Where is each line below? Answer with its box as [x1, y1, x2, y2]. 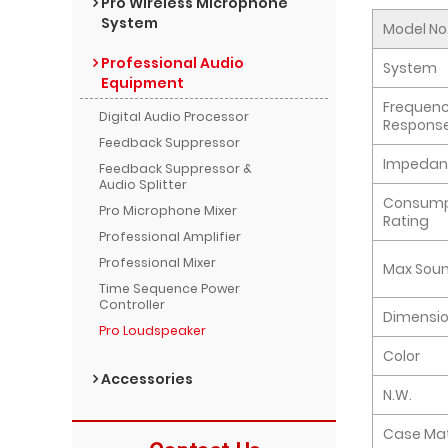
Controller [99, 295, 166, 313]
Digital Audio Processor [99, 107, 250, 125]
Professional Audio [100, 52, 244, 73]
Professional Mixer [99, 253, 217, 271]
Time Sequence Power [99, 279, 241, 297]
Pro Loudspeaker [99, 321, 207, 339]
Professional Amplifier [99, 227, 242, 245]
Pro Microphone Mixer [99, 201, 238, 219]
